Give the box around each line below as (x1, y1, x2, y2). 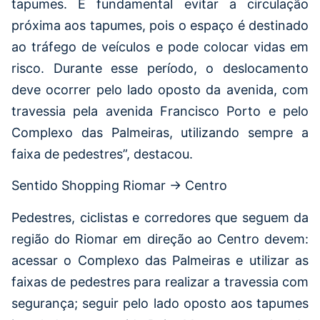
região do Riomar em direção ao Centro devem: (11, 231, 309, 246)
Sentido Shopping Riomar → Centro (11, 178, 227, 194)
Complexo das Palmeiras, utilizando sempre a (11, 124, 309, 140)
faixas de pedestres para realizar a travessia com (11, 274, 309, 289)
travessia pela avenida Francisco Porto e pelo (11, 103, 309, 119)
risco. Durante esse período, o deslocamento (11, 60, 309, 76)
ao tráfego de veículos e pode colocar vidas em (11, 39, 309, 54)
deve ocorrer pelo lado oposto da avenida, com (11, 81, 309, 97)
